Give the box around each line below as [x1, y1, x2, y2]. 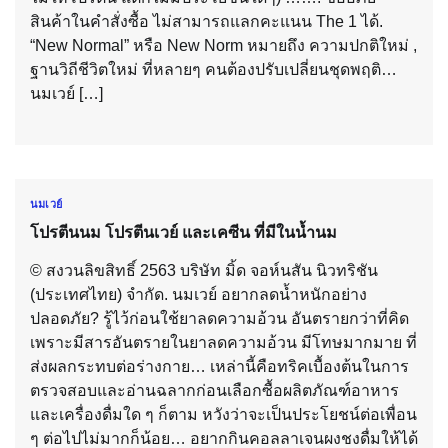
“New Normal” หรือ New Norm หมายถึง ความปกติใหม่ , [30, 37, 417, 55]
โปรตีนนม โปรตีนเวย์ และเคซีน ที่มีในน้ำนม [30, 223, 337, 241]
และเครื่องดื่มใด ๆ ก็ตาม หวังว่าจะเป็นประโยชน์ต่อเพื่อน [30, 405, 417, 423]
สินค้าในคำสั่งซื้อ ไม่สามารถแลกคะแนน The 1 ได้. [30, 13, 383, 31]
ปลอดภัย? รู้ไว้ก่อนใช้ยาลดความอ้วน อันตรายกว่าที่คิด [30, 309, 409, 327]
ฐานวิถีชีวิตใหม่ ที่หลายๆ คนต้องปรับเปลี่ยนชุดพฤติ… [30, 61, 397, 79]
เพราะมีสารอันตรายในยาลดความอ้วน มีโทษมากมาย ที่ [30, 333, 417, 351]
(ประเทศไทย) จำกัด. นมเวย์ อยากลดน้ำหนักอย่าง [30, 285, 367, 303]
